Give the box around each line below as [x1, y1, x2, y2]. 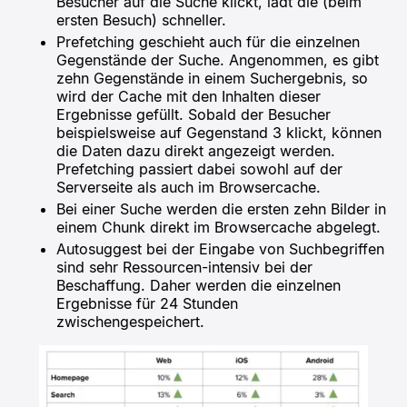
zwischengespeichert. [56, 313, 205, 332]
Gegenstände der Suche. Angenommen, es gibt [56, 51, 380, 70]
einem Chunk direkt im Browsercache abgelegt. [56, 218, 382, 237]
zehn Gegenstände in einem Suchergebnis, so [56, 69, 369, 88]
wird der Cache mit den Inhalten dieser [56, 87, 322, 106]
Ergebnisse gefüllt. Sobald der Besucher [56, 105, 332, 124]
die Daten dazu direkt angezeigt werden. [56, 142, 336, 161]
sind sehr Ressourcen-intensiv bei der [56, 258, 313, 277]
